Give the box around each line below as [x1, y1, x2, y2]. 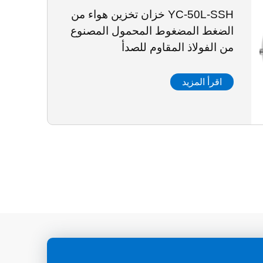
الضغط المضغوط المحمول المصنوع [70, 25, 234, 37]
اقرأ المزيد [181, 77, 222, 87]
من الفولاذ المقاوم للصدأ [121, 41, 234, 53]
